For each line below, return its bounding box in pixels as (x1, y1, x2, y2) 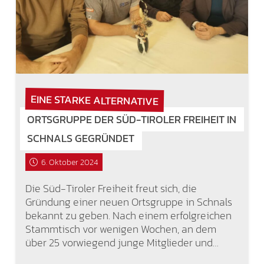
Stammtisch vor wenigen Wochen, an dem (25, 221, 216, 237)
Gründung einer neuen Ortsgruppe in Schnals (25, 194, 232, 210)
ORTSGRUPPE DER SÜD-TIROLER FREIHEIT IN (27, 111, 237, 128)
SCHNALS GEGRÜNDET (27, 130, 135, 147)
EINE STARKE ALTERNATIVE (30, 91, 159, 109)
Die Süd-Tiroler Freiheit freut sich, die (25, 180, 197, 197)
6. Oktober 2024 (41, 156, 98, 169)
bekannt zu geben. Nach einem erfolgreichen (25, 207, 232, 224)
